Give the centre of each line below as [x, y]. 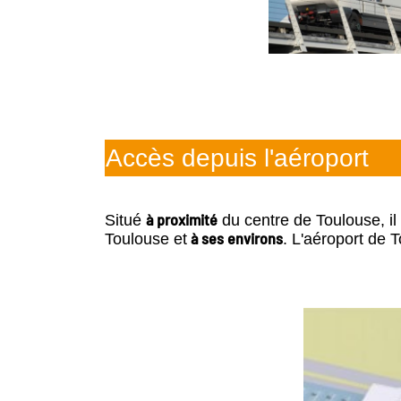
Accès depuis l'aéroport [237, 158]
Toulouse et [146, 239]
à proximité [182, 219]
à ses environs [235, 238]
